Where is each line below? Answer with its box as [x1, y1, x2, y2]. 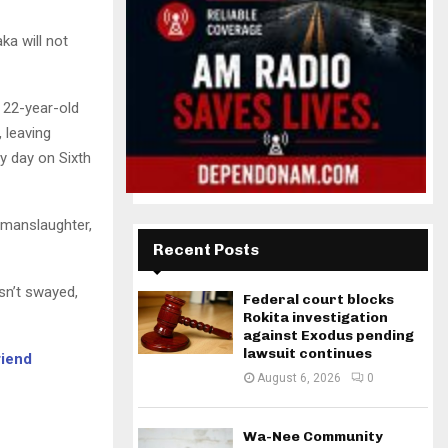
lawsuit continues [243, 345, 372, 362]
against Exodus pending [243, 327, 414, 344]
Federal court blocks [243, 291, 394, 308]
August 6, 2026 [257, 371, 341, 385]
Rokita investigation [243, 309, 388, 326]
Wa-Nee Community [243, 428, 383, 445]
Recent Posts [153, 240, 259, 259]
